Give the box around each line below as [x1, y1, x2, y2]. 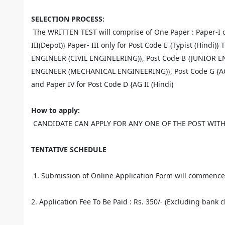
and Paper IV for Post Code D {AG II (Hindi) [31, 79, 173, 89]
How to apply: [31, 105, 80, 115]
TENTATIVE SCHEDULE [31, 145, 106, 154]
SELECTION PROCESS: [31, 14, 104, 24]
